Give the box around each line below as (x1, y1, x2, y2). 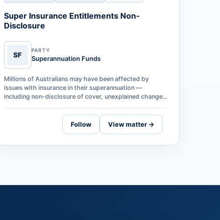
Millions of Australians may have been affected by (3, 75, 149, 83)
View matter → (108, 120, 154, 128)
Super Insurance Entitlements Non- (3, 11, 140, 21)
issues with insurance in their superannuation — (3, 84, 142, 92)
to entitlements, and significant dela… (3, 102, 113, 110)
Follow (70, 120, 91, 128)
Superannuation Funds (31, 55, 101, 63)
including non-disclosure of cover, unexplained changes (3, 93, 166, 101)
